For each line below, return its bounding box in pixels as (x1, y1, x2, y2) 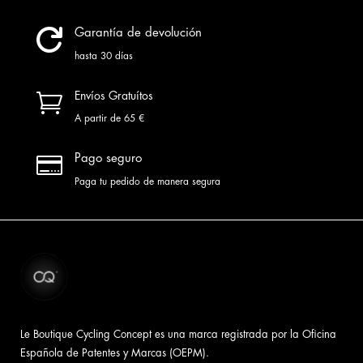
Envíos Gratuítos (74, 89, 153, 101)
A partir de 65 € (74, 113, 144, 123)
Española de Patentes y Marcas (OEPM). (19, 347, 209, 358)
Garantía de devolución (74, 26, 202, 39)
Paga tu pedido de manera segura (74, 176, 220, 186)
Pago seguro (74, 152, 142, 164)
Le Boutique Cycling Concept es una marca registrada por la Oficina (19, 328, 336, 340)
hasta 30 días (74, 50, 133, 61)
